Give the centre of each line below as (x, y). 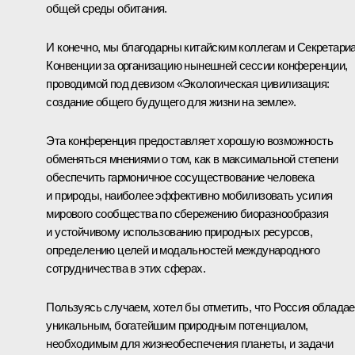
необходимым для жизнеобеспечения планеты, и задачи (190, 344)
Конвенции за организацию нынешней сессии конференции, (197, 66)
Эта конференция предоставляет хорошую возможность (189, 141)
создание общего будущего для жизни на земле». (171, 102)
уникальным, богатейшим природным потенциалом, (177, 326)
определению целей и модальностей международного (183, 250)
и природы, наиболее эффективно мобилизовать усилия (189, 196)
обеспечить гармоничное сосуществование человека (180, 177)
